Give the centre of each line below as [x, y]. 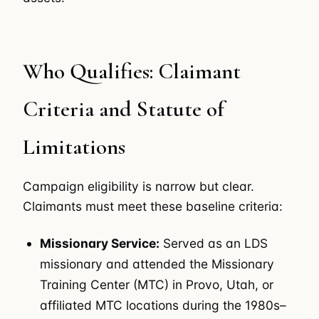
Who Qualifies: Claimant [132, 71]
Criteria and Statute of [124, 109]
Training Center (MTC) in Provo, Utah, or [157, 284]
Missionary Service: [100, 243]
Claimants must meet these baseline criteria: [153, 206]
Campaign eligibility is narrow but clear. [138, 187]
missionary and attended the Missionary [157, 263]
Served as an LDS [214, 243]
